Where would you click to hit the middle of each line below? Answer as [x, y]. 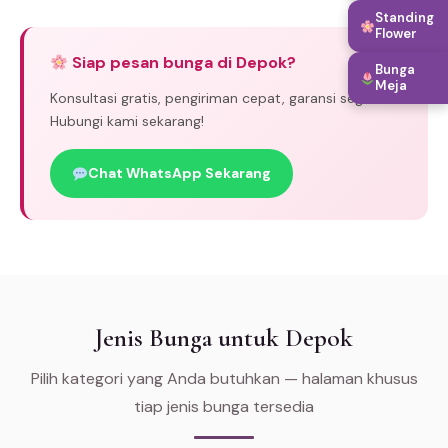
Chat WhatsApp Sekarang [179, 173]
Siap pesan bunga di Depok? [182, 63]
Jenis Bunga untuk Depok [224, 338]
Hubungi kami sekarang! [127, 121]
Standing [404, 17]
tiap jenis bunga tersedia [224, 407]
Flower [396, 33]
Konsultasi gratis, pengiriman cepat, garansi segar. [214, 98]
